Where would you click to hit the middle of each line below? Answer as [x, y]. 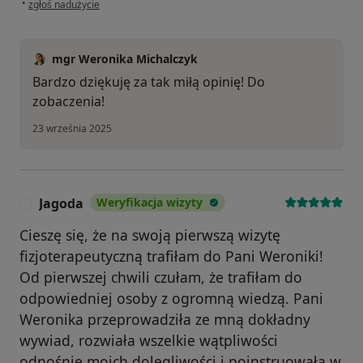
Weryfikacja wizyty [149, 203]
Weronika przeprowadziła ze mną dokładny [165, 320]
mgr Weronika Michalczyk [125, 59]
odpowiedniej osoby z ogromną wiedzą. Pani [171, 299]
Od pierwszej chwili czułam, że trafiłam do [161, 278]
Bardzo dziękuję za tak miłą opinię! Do [149, 82]
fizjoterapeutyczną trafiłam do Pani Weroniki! [171, 256]
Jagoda [61, 204]
